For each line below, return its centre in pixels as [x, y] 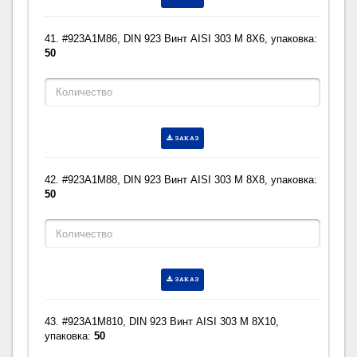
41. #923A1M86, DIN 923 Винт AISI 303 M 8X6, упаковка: [181, 39]
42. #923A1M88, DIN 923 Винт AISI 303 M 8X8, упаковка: [181, 180]
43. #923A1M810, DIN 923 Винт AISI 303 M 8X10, [162, 321]
